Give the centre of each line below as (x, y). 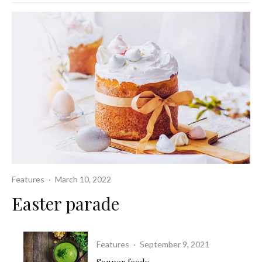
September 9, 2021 (175, 244)
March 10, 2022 (83, 179)
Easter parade (65, 203)
